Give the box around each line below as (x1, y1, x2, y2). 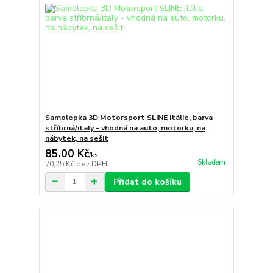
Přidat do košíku (113, 175, 182, 188)
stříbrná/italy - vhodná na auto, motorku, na (44, 122, 205, 133)
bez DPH (76, 158, 107, 169)
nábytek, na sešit (44, 133, 108, 143)
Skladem (197, 157, 225, 167)
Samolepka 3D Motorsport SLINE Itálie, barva (44, 112, 213, 122)
